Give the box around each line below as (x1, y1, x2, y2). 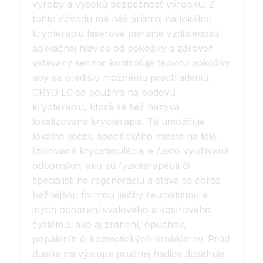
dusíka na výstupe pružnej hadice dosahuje (32, 248, 225, 260)
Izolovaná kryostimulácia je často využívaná (32, 145, 229, 157)
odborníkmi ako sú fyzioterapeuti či (32, 160, 190, 172)
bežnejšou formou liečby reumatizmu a (32, 189, 207, 201)
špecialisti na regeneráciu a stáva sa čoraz (32, 174, 221, 187)
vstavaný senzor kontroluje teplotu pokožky (32, 57, 230, 69)
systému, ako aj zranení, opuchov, (32, 218, 187, 231)
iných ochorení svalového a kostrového (32, 204, 211, 216)
